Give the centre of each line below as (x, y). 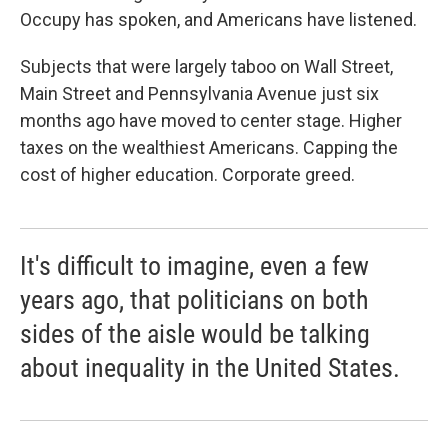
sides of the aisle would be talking (195, 334)
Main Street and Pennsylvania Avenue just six (199, 94)
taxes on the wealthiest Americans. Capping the (209, 148)
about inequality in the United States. (210, 368)
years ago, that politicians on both (194, 300)
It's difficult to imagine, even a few (194, 266)
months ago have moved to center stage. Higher (211, 121)
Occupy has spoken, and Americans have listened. (218, 20)
